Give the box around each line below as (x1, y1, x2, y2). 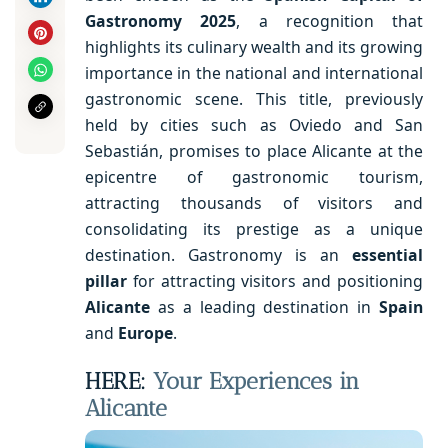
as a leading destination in (150, 295, 379, 318)
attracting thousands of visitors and (85, 191, 423, 214)
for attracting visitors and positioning (127, 269, 423, 292)
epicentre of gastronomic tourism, (85, 165, 423, 188)
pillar (85, 269, 127, 292)
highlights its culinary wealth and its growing (85, 35, 423, 58)
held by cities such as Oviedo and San (85, 113, 423, 136)
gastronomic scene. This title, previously (85, 87, 423, 110)
